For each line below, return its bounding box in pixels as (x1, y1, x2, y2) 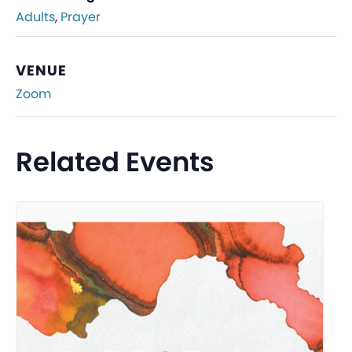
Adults (16, 8, 55, 27)
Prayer (60, 8, 101, 27)
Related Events (16, 143, 214, 181)
